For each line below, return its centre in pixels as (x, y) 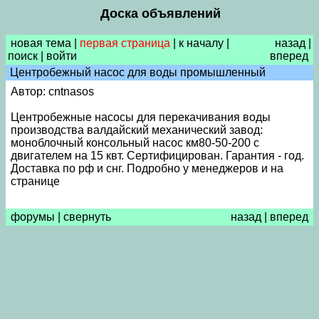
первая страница (125, 43)
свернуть (87, 217)
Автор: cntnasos (54, 91)
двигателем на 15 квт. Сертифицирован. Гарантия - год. (157, 156)
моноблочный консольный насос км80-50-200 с (135, 143)
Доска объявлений (160, 14)
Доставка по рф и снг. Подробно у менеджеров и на (147, 168)
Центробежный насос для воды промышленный (136, 72)
